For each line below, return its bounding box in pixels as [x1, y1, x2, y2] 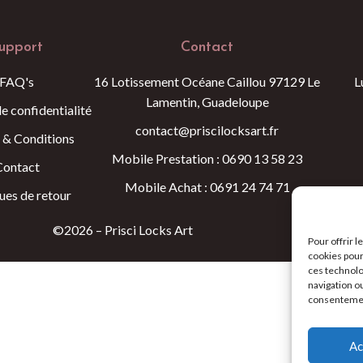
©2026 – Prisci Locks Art [53, 221, 194, 237]
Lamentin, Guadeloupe [145, 94, 269, 109]
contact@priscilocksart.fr [135, 122, 280, 138]
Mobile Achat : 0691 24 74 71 [124, 179, 290, 194]
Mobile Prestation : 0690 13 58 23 [112, 151, 303, 166]
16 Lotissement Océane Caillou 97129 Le [94, 74, 321, 89]
